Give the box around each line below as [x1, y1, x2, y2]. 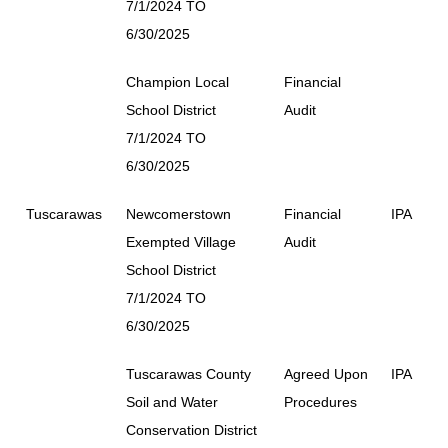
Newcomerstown [126, 205, 231, 222]
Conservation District [126, 421, 257, 438]
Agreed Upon [284, 365, 368, 382]
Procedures [284, 393, 357, 410]
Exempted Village [126, 233, 236, 250]
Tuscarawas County [126, 365, 251, 382]
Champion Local [126, 73, 229, 90]
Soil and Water [126, 393, 218, 410]
